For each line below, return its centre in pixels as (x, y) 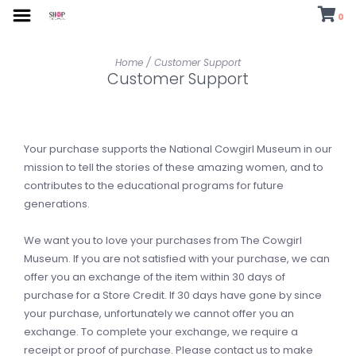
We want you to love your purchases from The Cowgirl (163, 240)
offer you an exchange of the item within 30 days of (155, 277)
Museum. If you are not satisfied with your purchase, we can (177, 259)
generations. (57, 204)
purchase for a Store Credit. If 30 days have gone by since (173, 295)
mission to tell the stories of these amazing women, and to (174, 167)
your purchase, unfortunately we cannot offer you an (159, 313)
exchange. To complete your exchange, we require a (161, 332)
